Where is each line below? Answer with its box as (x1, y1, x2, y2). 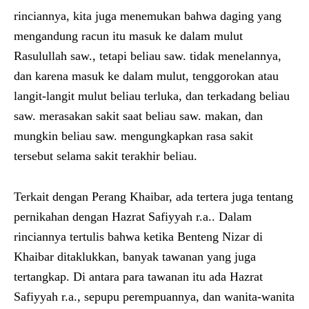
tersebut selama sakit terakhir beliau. (14, 148, 197, 163)
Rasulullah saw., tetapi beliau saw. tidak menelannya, (14, 48, 281, 63)
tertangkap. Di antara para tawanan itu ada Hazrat (14, 269, 263, 283)
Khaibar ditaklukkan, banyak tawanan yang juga (14, 249, 256, 263)
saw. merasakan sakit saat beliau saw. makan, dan (14, 108, 263, 123)
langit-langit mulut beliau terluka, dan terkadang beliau (14, 88, 290, 103)
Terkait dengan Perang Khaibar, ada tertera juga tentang (14, 189, 293, 203)
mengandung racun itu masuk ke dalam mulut (14, 28, 243, 43)
